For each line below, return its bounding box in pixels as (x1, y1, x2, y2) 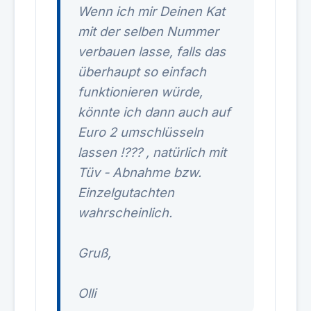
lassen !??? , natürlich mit (78, 144, 226, 160)
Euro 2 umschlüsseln (78, 124, 203, 140)
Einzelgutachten (78, 185, 174, 200)
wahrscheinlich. (78, 205, 172, 220)
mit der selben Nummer (78, 24, 219, 39)
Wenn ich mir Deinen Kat (78, 3, 225, 19)
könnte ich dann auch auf (78, 104, 230, 119)
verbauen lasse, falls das (78, 44, 226, 59)
